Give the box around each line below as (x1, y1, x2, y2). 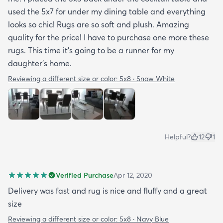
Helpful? (165, 132, 191, 141)
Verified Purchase (56, 170, 113, 180)
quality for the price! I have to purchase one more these (8, 32, 209, 42)
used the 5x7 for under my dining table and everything (8, 6, 206, 16)
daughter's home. (8, 58, 72, 68)
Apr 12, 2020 (113, 170, 152, 180)
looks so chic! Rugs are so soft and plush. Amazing (8, 19, 189, 29)
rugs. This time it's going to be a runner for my (8, 45, 174, 55)
